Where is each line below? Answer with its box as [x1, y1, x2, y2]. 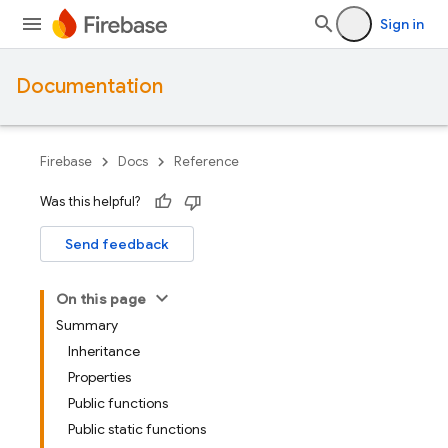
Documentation [16, 74, 163, 99]
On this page [56, 290, 146, 308]
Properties [68, 368, 131, 386]
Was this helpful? [40, 193, 140, 210]
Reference [174, 153, 239, 170]
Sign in [380, 15, 424, 33]
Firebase [40, 153, 92, 170]
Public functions [68, 394, 168, 412]
